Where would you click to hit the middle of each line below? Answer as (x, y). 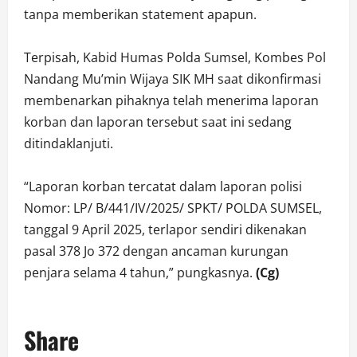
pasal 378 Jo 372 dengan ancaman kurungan (156, 251)
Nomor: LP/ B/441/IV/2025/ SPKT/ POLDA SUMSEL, (173, 208)
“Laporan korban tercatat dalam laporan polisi (163, 187)
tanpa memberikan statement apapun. (140, 15)
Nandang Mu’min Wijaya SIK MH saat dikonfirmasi (173, 79)
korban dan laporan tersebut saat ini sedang (158, 122)
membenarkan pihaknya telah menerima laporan (171, 101)
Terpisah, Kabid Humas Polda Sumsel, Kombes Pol (175, 58)
